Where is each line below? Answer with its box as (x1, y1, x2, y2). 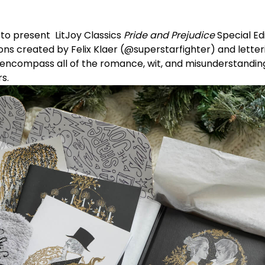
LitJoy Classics (53, 28, 124, 43)
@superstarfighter (124, 43, 211, 57)
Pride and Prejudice (124, 28, 215, 43)
